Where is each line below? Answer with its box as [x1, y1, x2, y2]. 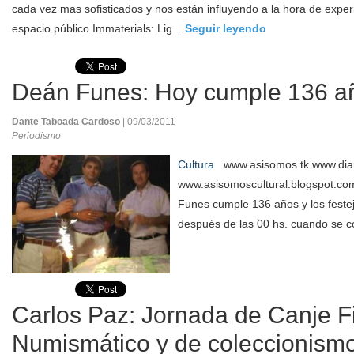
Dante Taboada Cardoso [12, 116, 122, 127]
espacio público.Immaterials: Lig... [12, 22, 185, 35]
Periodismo [12, 130, 61, 141]
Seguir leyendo [185, 22, 266, 35]
